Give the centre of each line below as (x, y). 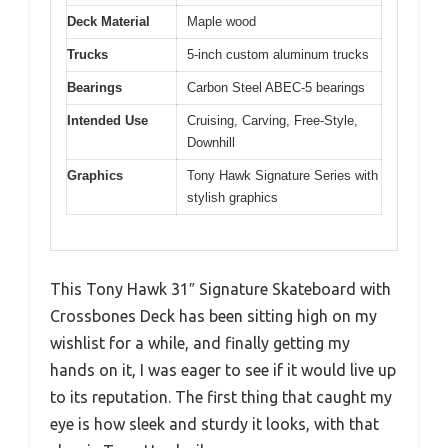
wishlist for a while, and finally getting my (200, 342)
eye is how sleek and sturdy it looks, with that (214, 423)
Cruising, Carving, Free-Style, (272, 121)
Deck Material (108, 22)
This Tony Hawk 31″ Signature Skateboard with (220, 288)
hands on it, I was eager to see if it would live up (223, 369)
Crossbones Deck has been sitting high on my (213, 315)
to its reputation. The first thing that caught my (221, 396)
